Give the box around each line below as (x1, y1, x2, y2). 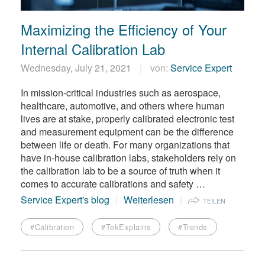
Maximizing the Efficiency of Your (21, 18, 227, 40)
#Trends (178, 221, 208, 232)
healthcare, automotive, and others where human (21, 98, 225, 112)
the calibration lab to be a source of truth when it (21, 163, 220, 177)
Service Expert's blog (21, 192, 109, 206)
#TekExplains (101, 221, 151, 232)
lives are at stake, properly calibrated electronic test (21, 111, 234, 125)
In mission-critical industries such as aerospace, (21, 85, 221, 99)
